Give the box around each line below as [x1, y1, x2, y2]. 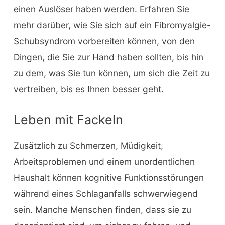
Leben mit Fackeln [13, 111, 123, 127]
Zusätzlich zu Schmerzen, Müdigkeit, [13, 140, 163, 151]
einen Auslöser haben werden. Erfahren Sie [13, 3, 189, 14]
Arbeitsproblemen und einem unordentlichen [13, 156, 195, 167]
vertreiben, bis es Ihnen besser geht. [13, 83, 164, 94]
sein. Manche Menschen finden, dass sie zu [13, 204, 191, 215]
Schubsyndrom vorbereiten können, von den [13, 35, 195, 46]
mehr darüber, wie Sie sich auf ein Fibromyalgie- [13, 19, 211, 30]
